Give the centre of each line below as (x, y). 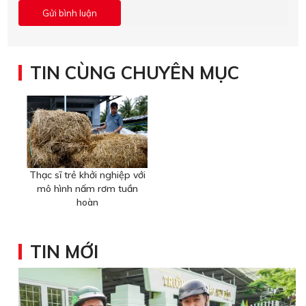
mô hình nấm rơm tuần (87, 189)
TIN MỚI (64, 252)
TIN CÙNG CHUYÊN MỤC (135, 73)
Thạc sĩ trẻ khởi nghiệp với (87, 175)
